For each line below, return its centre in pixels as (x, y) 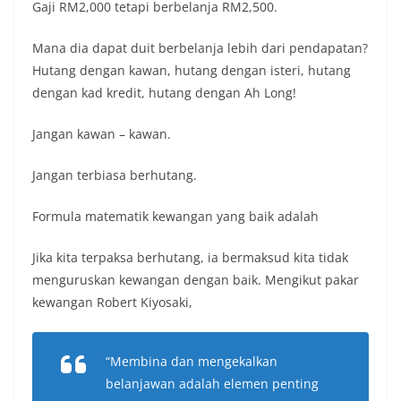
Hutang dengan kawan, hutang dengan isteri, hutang (192, 70)
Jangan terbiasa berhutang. (115, 175)
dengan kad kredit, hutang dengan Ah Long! (166, 93)
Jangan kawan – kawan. (102, 134)
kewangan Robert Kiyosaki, (112, 302)
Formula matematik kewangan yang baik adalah (175, 216)
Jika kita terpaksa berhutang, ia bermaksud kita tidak (190, 257)
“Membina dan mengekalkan (192, 361)
